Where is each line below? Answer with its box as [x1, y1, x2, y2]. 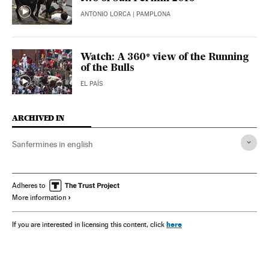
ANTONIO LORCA [80, 10, 131, 18]
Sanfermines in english [12, 139, 93, 149]
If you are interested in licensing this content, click [12, 220, 166, 229]
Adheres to [12, 181, 46, 190]
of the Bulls [80, 63, 134, 73]
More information [12, 193, 66, 202]
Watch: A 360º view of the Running [80, 52, 249, 62]
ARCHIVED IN [12, 113, 64, 122]
